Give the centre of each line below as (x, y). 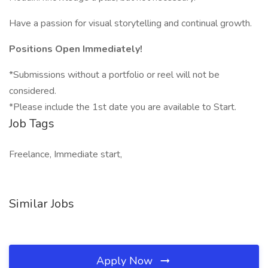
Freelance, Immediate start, (66, 154)
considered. (33, 91)
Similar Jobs (42, 204)
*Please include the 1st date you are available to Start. (123, 107)
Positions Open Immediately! (76, 49)
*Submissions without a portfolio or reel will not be (114, 75)
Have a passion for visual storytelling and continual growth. (130, 23)
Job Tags (32, 124)
